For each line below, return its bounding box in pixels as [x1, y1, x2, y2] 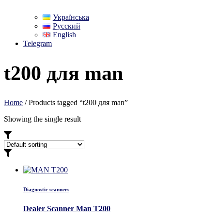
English [52, 30, 76, 39]
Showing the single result [4, 114, 81, 123]
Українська [52, 13, 89, 21]
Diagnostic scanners [23, 186, 69, 192]
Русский [52, 21, 80, 30]
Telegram [23, 39, 52, 47]
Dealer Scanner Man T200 [23, 204, 110, 213]
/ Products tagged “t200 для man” [23, 98, 128, 107]
